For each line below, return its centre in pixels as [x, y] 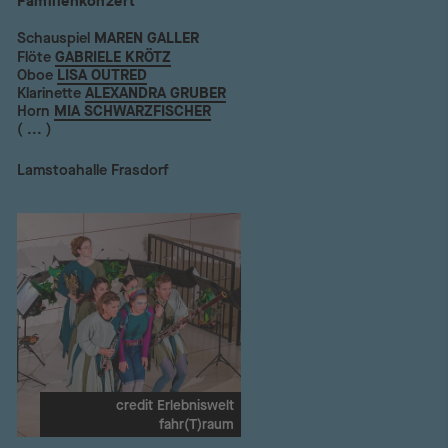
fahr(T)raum [197, 424]
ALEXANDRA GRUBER [156, 92]
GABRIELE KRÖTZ [113, 56]
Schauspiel [54, 37]
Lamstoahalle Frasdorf [93, 170]
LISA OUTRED [102, 74]
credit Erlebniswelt [175, 405]
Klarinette [49, 92]
